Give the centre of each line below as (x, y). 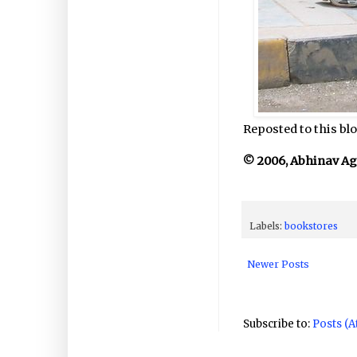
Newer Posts (278, 265)
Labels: (267, 226)
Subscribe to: (278, 324)
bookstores (311, 226)
